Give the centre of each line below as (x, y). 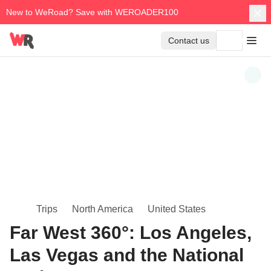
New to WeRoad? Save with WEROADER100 (92, 12)
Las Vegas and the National (127, 255)
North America (103, 209)
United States (177, 209)
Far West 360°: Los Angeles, (131, 233)
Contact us (189, 41)
